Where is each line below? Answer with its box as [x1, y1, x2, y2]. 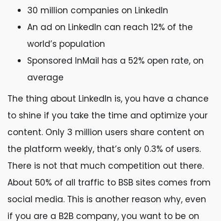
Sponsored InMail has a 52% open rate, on [27, 55, 204, 67]
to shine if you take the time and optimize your [7, 110, 208, 121]
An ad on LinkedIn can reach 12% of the [27, 21, 193, 33]
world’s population [27, 38, 108, 50]
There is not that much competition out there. [7, 160, 204, 172]
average [27, 72, 64, 83]
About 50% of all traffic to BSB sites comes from [7, 177, 211, 188]
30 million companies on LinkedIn [27, 4, 168, 16]
